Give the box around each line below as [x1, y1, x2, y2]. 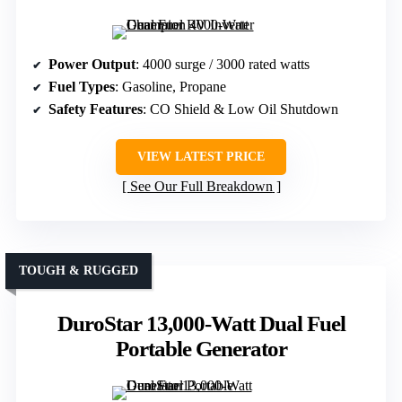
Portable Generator [115, 336, 287, 362]
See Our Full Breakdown [129, 179, 273, 195]
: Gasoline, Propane [115, 79, 226, 95]
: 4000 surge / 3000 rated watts [135, 57, 310, 73]
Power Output [48, 57, 135, 73]
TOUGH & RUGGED [19, 264, 138, 278]
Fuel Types [48, 79, 115, 95]
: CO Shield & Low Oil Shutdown [143, 101, 338, 118]
